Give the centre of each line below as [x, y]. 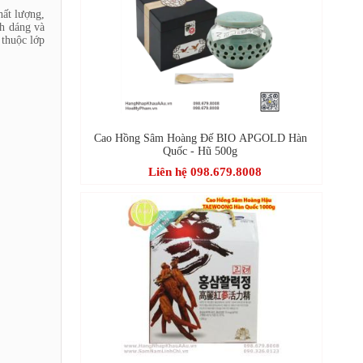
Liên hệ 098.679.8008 [205, 171]
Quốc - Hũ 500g [201, 151]
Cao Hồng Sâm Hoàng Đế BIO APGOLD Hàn [200, 138]
